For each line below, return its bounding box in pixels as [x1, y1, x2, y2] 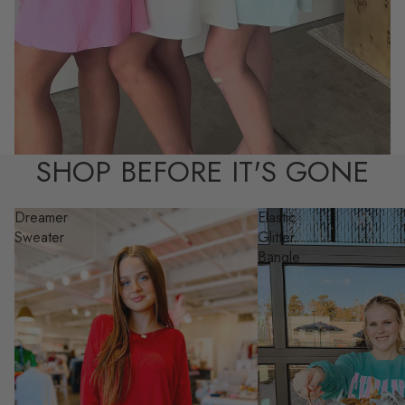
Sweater [14, 226, 64, 248]
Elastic [257, 206, 296, 228]
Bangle [257, 246, 300, 268]
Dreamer [14, 206, 68, 228]
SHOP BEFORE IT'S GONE [36, 150, 369, 193]
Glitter [257, 226, 295, 248]
